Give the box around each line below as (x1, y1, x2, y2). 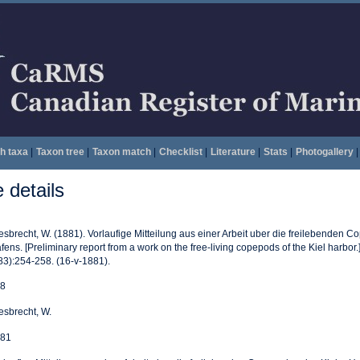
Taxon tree (35, 146, 84, 157)
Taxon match (92, 146, 151, 157)
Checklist (158, 146, 202, 157)
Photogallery (295, 146, 354, 157)
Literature (210, 146, 256, 157)
